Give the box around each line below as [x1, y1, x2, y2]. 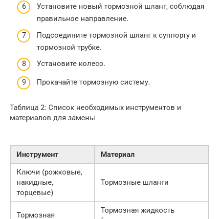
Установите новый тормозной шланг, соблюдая [37, 2, 204, 11]
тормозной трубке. [37, 43, 102, 52]
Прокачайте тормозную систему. [37, 77, 150, 87]
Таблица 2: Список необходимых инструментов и [10, 103, 181, 112]
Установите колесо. [37, 59, 106, 68]
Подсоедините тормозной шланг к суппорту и [37, 30, 196, 40]
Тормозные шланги [101, 177, 169, 187]
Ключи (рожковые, [17, 167, 82, 176]
